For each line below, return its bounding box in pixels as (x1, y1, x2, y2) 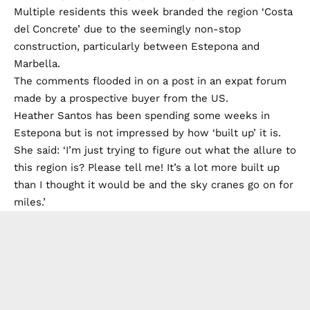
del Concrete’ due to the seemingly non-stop (14, 22, 241, 35)
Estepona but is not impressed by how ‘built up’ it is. (14, 126, 281, 139)
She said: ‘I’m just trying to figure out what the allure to (14, 143, 296, 156)
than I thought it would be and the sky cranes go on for (14, 178, 293, 191)
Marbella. (14, 57, 60, 70)
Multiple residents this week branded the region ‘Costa (14, 5, 293, 18)
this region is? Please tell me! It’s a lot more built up (14, 161, 280, 174)
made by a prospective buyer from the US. (14, 91, 228, 104)
